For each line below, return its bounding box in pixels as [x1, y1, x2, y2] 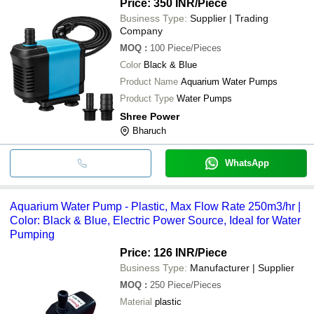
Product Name [120, 76, 178, 87]
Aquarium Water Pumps [181, 76, 278, 87]
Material [120, 296, 152, 307]
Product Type [120, 93, 174, 104]
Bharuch [132, 125, 166, 136]
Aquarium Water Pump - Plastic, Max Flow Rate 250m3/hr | [10, 200, 301, 212]
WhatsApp [224, 157, 269, 168]
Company [120, 25, 163, 36]
